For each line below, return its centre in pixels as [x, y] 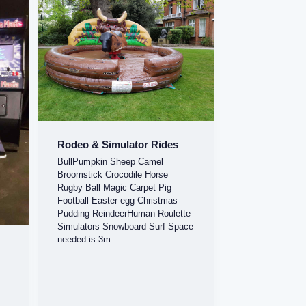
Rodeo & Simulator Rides [118, 145]
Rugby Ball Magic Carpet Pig [115, 187]
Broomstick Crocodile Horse [113, 174]
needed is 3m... [88, 239]
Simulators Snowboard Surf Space [126, 226]
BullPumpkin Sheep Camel [111, 161]
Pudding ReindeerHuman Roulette [124, 213]
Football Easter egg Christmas [118, 200]
